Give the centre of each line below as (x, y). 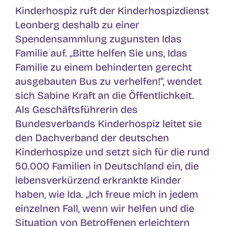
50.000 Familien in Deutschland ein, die (107, 166)
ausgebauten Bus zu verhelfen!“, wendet (108, 81)
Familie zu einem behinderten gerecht (103, 67)
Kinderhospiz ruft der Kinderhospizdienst (112, 10)
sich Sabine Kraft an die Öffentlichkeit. (105, 95)
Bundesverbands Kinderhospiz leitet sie (108, 123)
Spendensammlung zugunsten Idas (98, 39)
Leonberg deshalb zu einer (77, 24)
